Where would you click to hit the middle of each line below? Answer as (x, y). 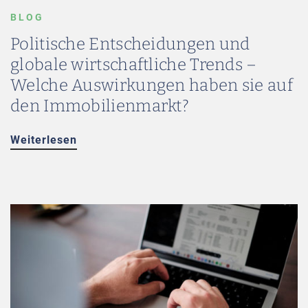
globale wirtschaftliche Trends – (134, 65)
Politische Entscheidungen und (130, 44)
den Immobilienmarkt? (100, 106)
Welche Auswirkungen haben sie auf (152, 85)
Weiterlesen (44, 140)
